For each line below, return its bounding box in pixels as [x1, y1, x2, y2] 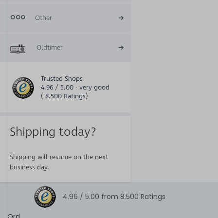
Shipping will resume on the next [10, 153, 108, 161]
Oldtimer [36, 43, 63, 52]
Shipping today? [10, 125, 96, 139]
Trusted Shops [41, 74, 83, 83]
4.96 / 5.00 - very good [41, 83, 109, 91]
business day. [10, 163, 49, 171]
